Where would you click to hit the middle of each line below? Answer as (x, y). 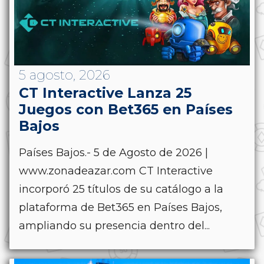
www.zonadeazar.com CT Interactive (116, 171)
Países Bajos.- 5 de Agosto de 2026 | (113, 152)
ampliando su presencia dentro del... (114, 225)
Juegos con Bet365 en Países (126, 109)
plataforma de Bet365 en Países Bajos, (121, 207)
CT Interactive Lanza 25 (105, 93)
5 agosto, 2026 (65, 75)
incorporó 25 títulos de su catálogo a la (121, 189)
